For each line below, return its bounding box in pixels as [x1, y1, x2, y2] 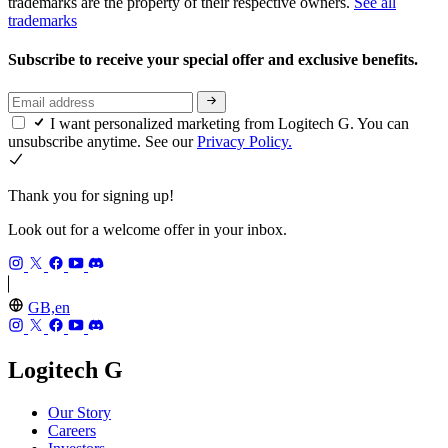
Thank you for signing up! [8, 187, 174, 204]
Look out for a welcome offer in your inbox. [8, 221, 287, 238]
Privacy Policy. [197, 133, 292, 150]
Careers [48, 421, 96, 439]
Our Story [48, 403, 111, 421]
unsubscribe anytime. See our [8, 133, 197, 150]
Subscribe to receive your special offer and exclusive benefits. [8, 51, 422, 69]
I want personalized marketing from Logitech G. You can [50, 115, 409, 132]
